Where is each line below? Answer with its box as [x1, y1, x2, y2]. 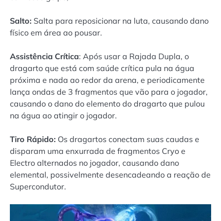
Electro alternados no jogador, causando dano [10, 157, 179, 168]
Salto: [10, 15, 32, 26]
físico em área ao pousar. [10, 27, 102, 37]
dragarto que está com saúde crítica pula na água [10, 63, 194, 73]
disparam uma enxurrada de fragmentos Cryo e [10, 146, 185, 156]
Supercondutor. [10, 181, 66, 191]
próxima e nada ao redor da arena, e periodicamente [10, 74, 205, 85]
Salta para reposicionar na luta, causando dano [32, 15, 209, 26]
